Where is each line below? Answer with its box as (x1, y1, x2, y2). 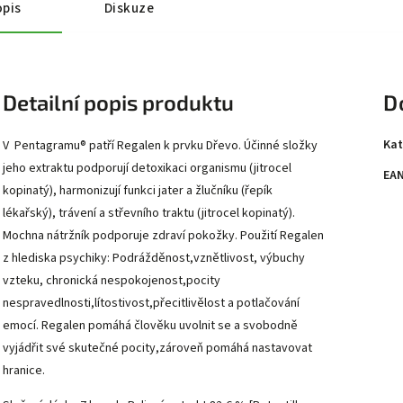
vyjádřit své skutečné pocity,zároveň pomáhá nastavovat (3, 338, 312, 357)
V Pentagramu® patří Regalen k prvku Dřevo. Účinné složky (3, 136, 318, 155)
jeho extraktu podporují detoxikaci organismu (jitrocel (3, 158, 291, 177)
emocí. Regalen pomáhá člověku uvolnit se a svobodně (3, 316, 298, 335)
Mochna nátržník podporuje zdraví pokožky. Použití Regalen (3, 226, 324, 245)
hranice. (3, 361, 45, 380)
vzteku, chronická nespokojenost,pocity (3, 271, 220, 290)
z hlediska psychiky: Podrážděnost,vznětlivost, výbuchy (3, 248, 305, 267)
